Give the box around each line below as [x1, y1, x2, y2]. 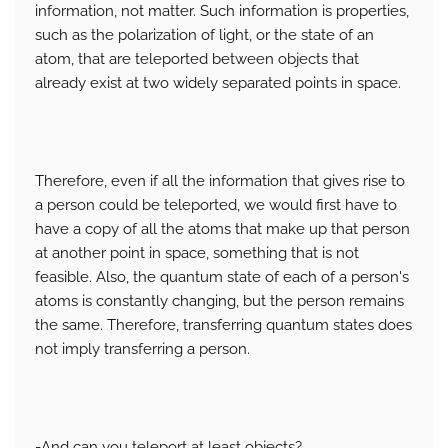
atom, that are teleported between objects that [35, 50, 359, 69]
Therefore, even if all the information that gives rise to [35, 172, 405, 191]
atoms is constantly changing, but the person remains [35, 292, 404, 311]
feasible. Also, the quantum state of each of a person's [35, 268, 409, 287]
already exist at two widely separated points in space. [35, 74, 401, 93]
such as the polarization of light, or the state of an [35, 26, 374, 45]
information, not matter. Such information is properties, [35, 2, 409, 21]
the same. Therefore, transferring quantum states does [35, 316, 412, 335]
